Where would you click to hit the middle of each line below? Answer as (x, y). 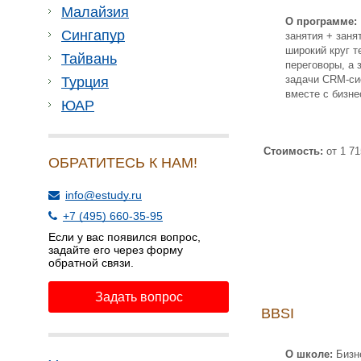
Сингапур (93, 35)
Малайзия (95, 12)
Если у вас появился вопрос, (124, 237)
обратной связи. (91, 263)
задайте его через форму (116, 250)
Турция (85, 82)
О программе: (321, 21)
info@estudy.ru (104, 195)
